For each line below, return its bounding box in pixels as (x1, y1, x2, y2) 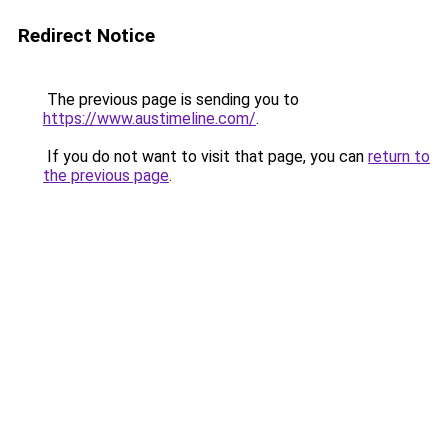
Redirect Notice (18, 24, 155, 47)
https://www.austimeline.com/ (43, 109, 256, 128)
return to (368, 147, 430, 166)
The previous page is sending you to (43, 90, 299, 109)
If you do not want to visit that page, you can (43, 147, 368, 166)
